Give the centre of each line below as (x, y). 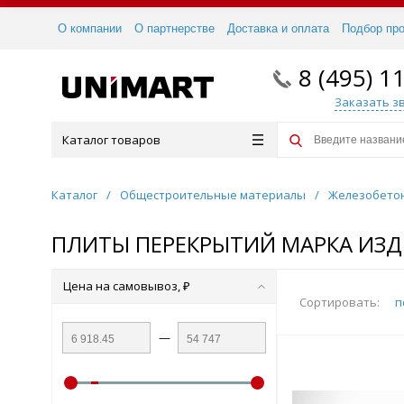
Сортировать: (340, 302)
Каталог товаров (111, 140)
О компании (90, 28)
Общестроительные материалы (213, 195)
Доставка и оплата (278, 28)
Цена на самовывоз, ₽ (127, 286)
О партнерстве (174, 28)
